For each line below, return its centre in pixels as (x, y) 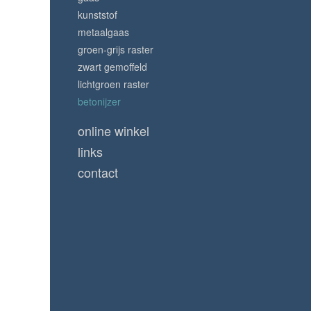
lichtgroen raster (114, 84)
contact (98, 173)
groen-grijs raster (116, 50)
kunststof (98, 15)
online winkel (114, 131)
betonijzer (99, 102)
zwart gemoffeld (112, 67)
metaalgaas (103, 32)
